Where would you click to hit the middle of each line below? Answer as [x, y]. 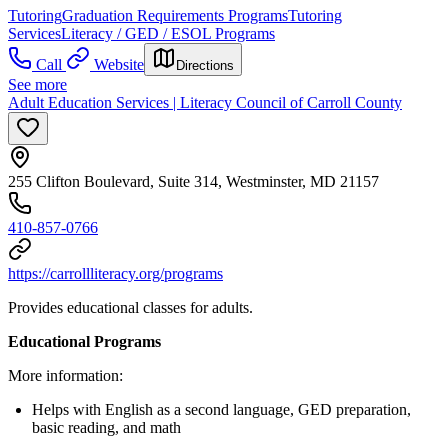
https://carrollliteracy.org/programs [115, 274]
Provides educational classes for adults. [130, 308]
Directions [205, 66]
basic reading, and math [106, 428]
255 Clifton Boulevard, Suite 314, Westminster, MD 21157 [193, 182]
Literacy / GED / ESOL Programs [168, 34]
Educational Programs [84, 342]
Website [119, 65]
